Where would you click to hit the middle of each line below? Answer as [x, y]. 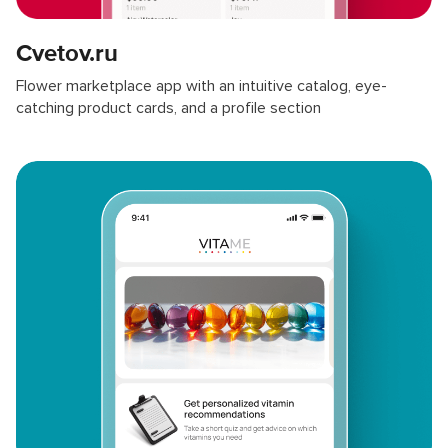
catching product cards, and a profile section [168, 107]
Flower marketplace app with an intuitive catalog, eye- [201, 85]
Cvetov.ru [67, 53]
